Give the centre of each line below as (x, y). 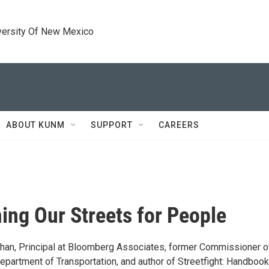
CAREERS (179, 125)
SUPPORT (112, 125)
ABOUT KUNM (35, 125)
